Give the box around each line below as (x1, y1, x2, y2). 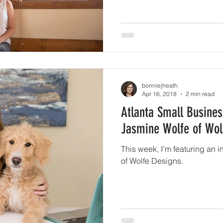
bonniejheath (142, 82, 178, 89)
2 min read (186, 90, 215, 98)
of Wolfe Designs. (121, 156, 183, 166)
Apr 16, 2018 (142, 90, 177, 98)
